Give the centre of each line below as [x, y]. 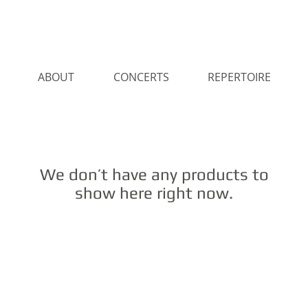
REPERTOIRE [239, 77]
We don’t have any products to [154, 174]
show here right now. [154, 193]
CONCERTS [141, 77]
